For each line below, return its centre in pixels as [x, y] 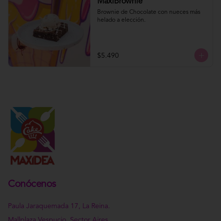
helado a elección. [121, 20]
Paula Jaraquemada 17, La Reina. [59, 206]
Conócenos [32, 184]
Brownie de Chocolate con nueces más [148, 12]
